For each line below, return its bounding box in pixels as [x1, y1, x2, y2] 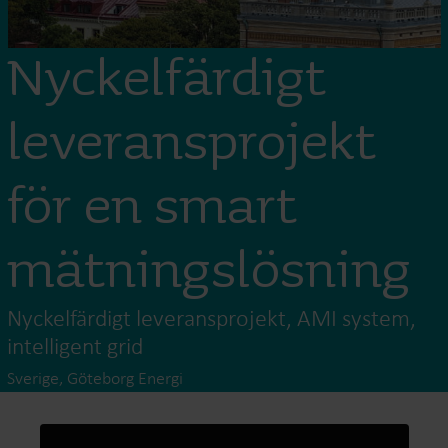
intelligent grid [7, 331, 144, 360]
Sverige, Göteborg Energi [7, 367, 184, 389]
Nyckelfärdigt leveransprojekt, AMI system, [7, 303, 417, 332]
